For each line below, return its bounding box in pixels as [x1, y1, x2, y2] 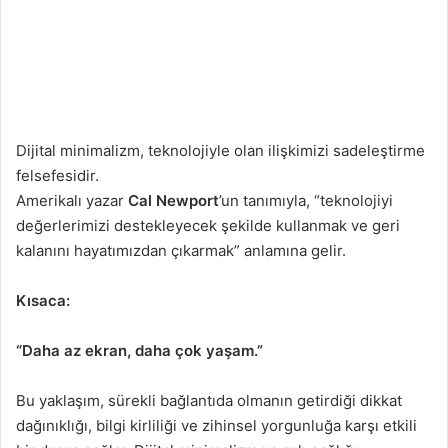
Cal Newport [128, 191, 219, 211]
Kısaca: [16, 291, 70, 311]
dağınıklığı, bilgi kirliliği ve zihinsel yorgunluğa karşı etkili [16, 416, 417, 436]
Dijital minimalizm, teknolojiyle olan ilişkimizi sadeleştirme [16, 141, 425, 161]
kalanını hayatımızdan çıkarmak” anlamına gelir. [16, 241, 346, 261]
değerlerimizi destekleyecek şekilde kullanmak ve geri [16, 216, 400, 236]
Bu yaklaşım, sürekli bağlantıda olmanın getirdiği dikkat [16, 391, 402, 411]
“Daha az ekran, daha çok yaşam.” [16, 341, 263, 361]
